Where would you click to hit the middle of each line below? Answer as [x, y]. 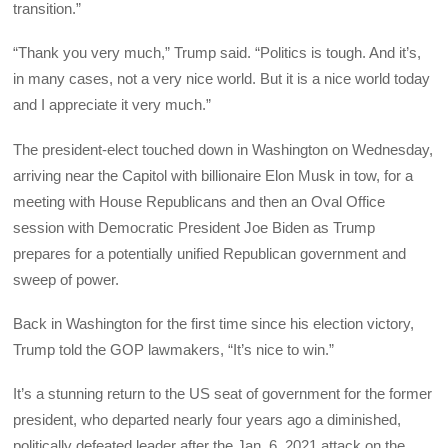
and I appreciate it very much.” [112, 105]
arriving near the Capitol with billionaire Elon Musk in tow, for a [213, 175]
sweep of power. [66, 279]
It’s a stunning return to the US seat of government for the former [223, 394]
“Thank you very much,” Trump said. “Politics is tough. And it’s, [217, 53]
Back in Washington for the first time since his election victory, [214, 323]
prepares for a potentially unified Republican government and [210, 253]
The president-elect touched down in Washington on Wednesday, [223, 149]
